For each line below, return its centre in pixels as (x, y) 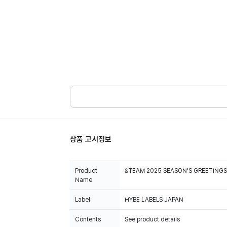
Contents (88, 219)
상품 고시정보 (91, 139)
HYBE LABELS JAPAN (154, 200)
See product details (152, 219)
